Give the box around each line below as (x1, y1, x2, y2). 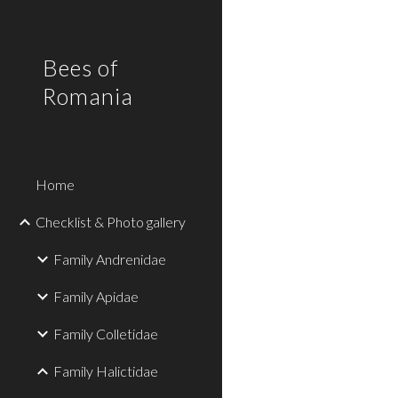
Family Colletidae (53, 325, 158, 342)
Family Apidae (53, 288, 139, 305)
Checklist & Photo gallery (36, 213, 186, 230)
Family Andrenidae (53, 251, 166, 267)
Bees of (43, 54, 118, 81)
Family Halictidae (53, 362, 158, 379)
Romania (43, 83, 133, 109)
